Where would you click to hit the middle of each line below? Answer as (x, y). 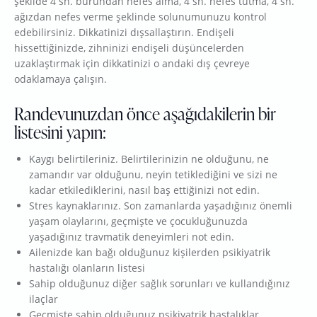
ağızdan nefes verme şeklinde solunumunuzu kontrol (140, 17)
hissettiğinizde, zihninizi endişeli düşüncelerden (129, 48)
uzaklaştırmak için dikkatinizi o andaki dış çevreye (132, 64)
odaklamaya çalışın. (60, 79)
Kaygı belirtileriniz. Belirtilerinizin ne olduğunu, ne (149, 159)
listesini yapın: (60, 132)
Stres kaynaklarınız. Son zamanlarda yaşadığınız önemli (161, 206)
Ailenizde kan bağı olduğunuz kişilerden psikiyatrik (150, 253)
